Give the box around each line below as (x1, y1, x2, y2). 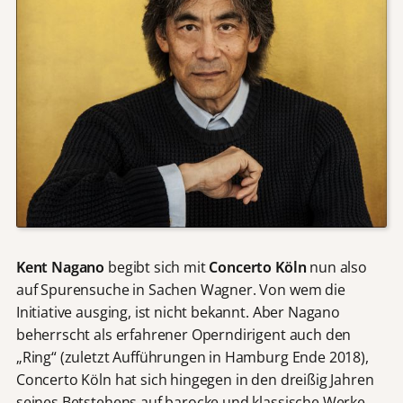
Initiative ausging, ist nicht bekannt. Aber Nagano (15, 302, 340, 323)
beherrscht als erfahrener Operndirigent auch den (15, 325, 352, 345)
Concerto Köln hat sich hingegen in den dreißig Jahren (15, 370, 374, 390)
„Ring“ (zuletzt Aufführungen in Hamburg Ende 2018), (15, 347, 369, 368)
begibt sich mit (104, 257, 210, 278)
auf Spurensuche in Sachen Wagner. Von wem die (15, 280, 345, 300)
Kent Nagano (15, 257, 105, 278)
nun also (306, 257, 367, 278)
